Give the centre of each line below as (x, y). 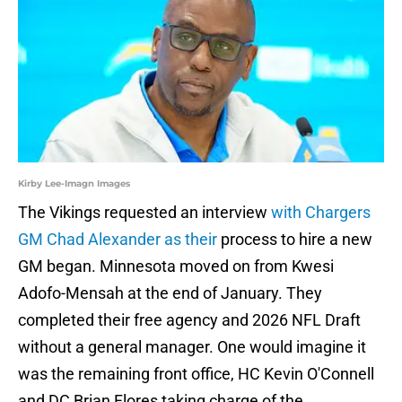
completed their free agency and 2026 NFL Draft (189, 320)
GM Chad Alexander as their (119, 240)
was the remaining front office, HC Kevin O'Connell (196, 374)
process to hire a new (297, 240)
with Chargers (321, 213)
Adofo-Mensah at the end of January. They (170, 293)
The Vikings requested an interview (144, 213)
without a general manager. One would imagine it (192, 347)
